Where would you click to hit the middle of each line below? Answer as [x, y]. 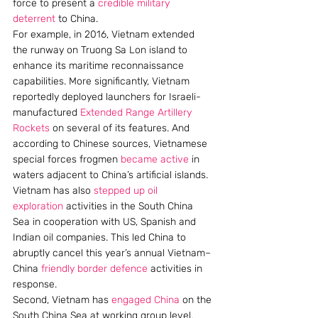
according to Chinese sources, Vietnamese [111, 144]
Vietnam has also [53, 191]
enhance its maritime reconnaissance [100, 66]
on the [197, 300]
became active [155, 159]
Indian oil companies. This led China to [101, 237]
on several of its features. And [121, 128]
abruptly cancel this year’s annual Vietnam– [112, 253]
